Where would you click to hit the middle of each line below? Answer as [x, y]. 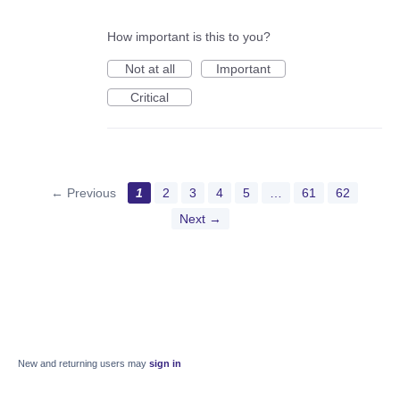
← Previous [83, 193]
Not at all [150, 69]
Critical [150, 98]
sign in [165, 364]
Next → [200, 219]
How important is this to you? [189, 37]
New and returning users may [83, 364]
